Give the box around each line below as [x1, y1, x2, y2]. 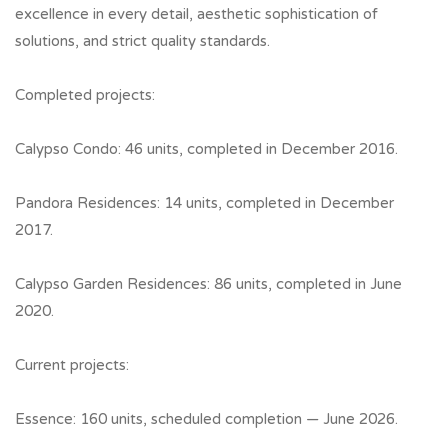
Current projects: [15, 356, 129, 375]
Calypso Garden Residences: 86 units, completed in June [15, 275, 402, 294]
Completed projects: [15, 86, 155, 105]
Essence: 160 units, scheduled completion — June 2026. [15, 410, 398, 429]
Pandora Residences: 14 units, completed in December [15, 194, 394, 213]
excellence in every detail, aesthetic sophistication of [15, 5, 378, 24]
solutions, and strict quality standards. [15, 32, 270, 51]
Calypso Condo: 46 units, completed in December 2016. [15, 140, 398, 159]
